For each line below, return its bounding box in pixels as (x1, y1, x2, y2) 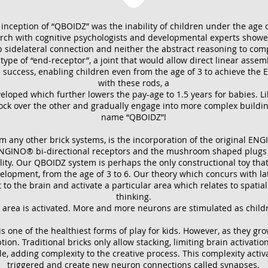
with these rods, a (98, 77, 169, 89)
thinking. (115, 191, 151, 202)
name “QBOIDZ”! (100, 111, 166, 123)
